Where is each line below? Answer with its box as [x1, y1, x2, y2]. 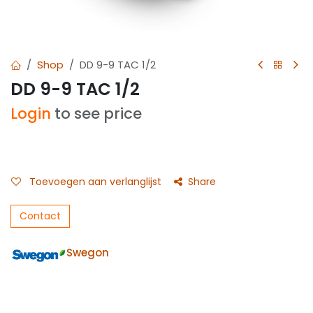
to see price [54, 103, 142, 124]
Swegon [66, 245, 109, 260]
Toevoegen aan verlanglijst [29, 175, 161, 189]
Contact [20, 209, 61, 223]
